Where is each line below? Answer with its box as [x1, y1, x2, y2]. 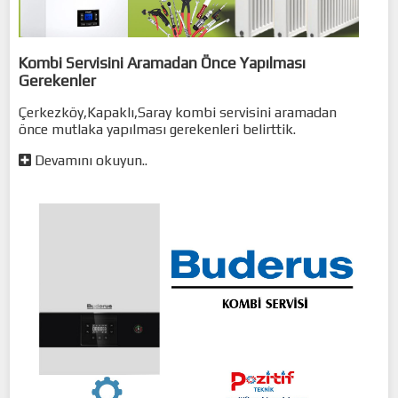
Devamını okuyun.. [31, 151, 148, 169]
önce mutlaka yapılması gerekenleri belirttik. [19, 120, 297, 138]
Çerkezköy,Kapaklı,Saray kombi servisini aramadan [19, 103, 338, 121]
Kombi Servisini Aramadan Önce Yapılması [19, 53, 306, 72]
